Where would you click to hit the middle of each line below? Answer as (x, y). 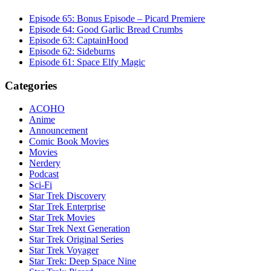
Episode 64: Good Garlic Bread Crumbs (106, 29)
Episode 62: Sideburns (72, 51)
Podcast (44, 174)
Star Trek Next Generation (80, 229)
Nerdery (45, 163)
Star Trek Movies (62, 218)
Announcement (58, 131)
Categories (31, 85)
